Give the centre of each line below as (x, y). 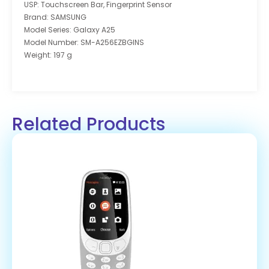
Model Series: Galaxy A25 (70, 29)
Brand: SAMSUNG (55, 17)
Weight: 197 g (48, 55)
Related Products (89, 124)
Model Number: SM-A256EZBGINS (84, 42)
